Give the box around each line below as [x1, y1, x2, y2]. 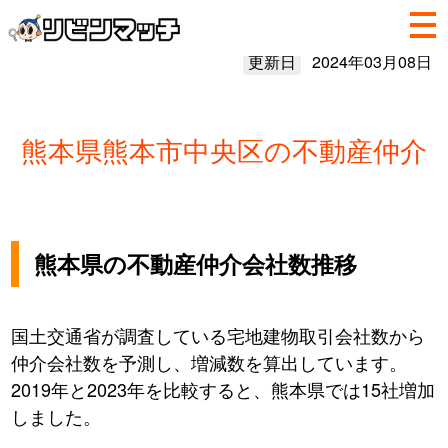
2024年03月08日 [311, 50, 432, 73]
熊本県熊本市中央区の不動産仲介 [21, 130, 427, 169]
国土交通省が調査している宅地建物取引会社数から [11, 322, 426, 349]
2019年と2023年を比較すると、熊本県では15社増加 [11, 376, 436, 403]
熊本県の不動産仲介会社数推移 [34, 247, 358, 281]
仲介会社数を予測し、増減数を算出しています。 [11, 349, 408, 376]
